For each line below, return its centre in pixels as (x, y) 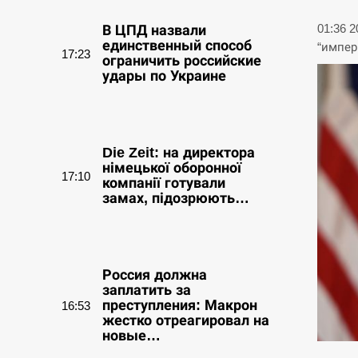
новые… (131, 336)
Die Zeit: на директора (179, 153)
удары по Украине (164, 76)
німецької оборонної (172, 168)
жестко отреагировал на (186, 320)
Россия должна (155, 275)
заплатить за (147, 290)
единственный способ (177, 46)
